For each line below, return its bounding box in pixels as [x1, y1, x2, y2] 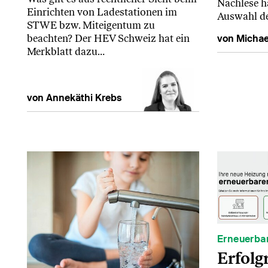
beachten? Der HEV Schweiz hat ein [27, 32, 190, 45]
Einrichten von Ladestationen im [27, 6, 177, 19]
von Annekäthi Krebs [27, 92, 121, 105]
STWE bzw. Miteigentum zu [27, 19, 155, 32]
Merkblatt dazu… [27, 45, 105, 58]
